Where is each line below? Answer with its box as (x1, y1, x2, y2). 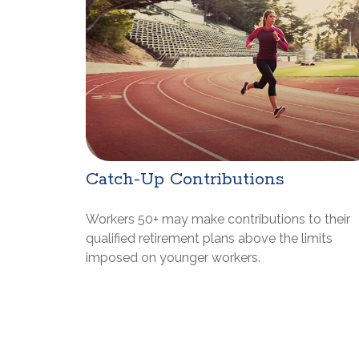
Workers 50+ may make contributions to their (86, 212, 350, 228)
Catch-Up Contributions (86, 168, 284, 192)
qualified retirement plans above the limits (86, 231, 333, 247)
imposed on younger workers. (86, 250, 260, 266)
